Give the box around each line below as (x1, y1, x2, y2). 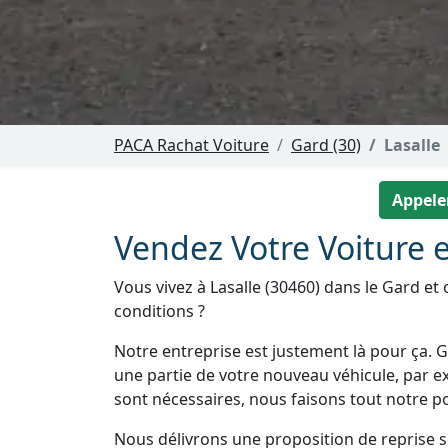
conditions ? (114, 299, 205, 322)
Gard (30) (291, 133, 361, 156)
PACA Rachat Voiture (114, 133, 269, 156)
